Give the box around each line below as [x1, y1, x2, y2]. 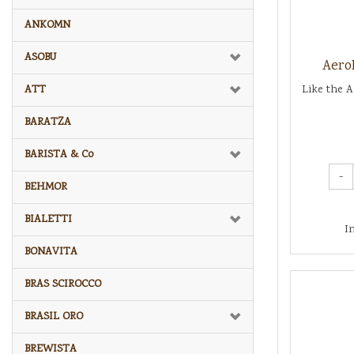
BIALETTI [24, 211, 72, 228]
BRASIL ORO [24, 308, 83, 325]
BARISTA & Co [24, 146, 93, 163]
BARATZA [24, 114, 71, 130]
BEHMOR [24, 179, 67, 195]
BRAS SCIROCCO [24, 276, 101, 292]
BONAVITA [24, 243, 77, 260]
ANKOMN [24, 17, 70, 33]
